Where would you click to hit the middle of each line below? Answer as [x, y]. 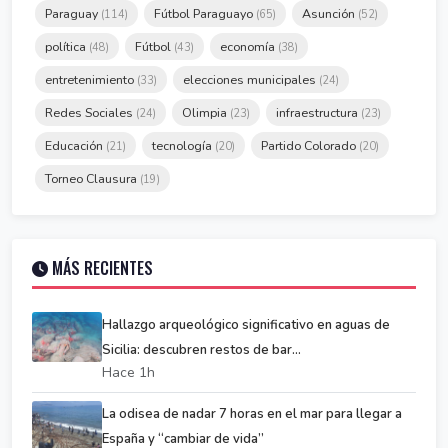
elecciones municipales [251, 79]
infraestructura [318, 112]
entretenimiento [91, 79]
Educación [75, 145]
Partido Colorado [310, 145]
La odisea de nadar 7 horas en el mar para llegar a [252, 413]
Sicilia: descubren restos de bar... [201, 349]
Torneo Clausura [92, 178]
